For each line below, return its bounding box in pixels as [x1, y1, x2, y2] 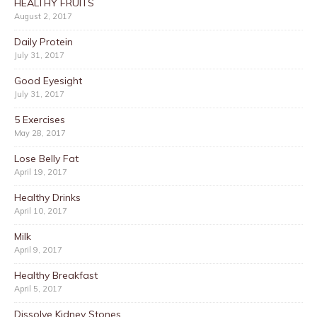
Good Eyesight [14, 74, 82, 87]
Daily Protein [14, 35, 73, 48]
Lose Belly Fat [14, 151, 79, 165]
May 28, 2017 [14, 127, 66, 138]
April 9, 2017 [14, 244, 62, 255]
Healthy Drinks [14, 190, 81, 204]
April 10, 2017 [14, 205, 67, 216]
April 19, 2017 [14, 166, 67, 177]
